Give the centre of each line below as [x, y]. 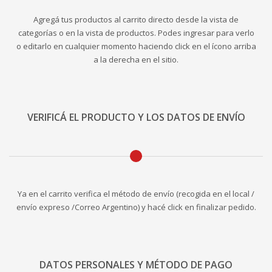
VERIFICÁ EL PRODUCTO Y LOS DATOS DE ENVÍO [136, 117]
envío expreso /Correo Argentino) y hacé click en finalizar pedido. [136, 207]
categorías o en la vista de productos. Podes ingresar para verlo [136, 33]
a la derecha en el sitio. [136, 60]
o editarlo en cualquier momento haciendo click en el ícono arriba [136, 46]
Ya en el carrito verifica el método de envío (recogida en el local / [136, 194]
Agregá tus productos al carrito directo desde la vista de [136, 20]
